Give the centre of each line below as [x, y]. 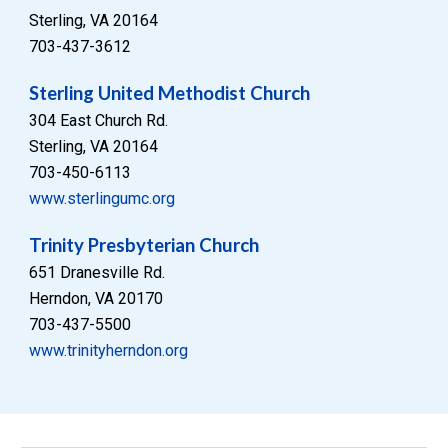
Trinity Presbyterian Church [144, 244]
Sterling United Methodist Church [170, 92]
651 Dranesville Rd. [97, 272]
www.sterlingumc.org [102, 198]
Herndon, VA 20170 [96, 298]
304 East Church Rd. [99, 120]
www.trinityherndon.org [109, 350]
